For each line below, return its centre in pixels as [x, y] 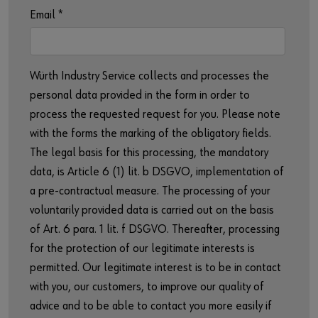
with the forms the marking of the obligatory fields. [150, 134]
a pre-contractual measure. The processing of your [150, 191]
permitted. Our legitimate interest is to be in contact [155, 268]
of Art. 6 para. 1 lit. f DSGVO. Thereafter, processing [155, 230]
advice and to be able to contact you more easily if [151, 306]
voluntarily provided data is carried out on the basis [152, 210]
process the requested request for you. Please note [155, 115]
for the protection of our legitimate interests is [142, 249]
